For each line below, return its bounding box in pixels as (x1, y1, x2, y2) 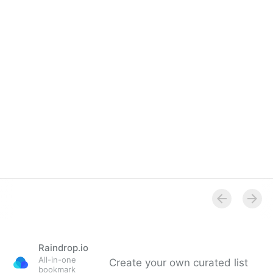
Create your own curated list (109, 257, 248, 269)
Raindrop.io (38, 242, 88, 253)
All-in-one (38, 255, 76, 264)
